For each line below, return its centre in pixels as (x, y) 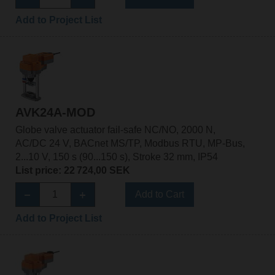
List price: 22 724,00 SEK (72, 170)
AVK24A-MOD (55, 112)
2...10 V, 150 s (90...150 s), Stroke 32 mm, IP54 (116, 157)
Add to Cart (159, 194)
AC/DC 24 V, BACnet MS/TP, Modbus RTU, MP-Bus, (130, 143)
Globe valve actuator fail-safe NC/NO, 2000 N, (115, 130)
